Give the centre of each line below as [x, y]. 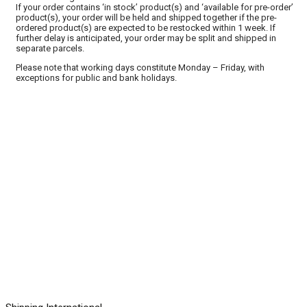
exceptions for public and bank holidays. [96, 78]
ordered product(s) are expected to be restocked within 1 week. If [146, 28]
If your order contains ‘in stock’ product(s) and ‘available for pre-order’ [155, 8]
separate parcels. [50, 49]
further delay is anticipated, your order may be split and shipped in [146, 38]
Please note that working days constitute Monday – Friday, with [140, 68]
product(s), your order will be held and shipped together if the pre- [146, 18]
